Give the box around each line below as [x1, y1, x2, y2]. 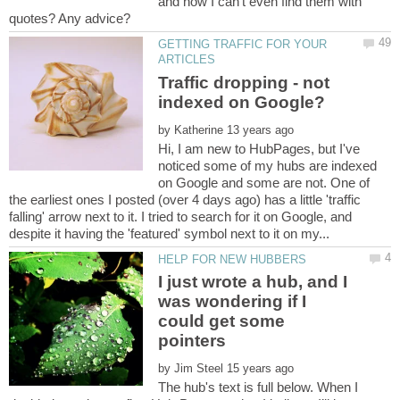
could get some [158, 312, 286, 331]
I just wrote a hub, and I [158, 272, 348, 292]
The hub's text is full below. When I [158, 379, 359, 396]
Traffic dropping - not [158, 72, 330, 92]
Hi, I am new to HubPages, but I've [158, 140, 361, 156]
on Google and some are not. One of [158, 174, 371, 190]
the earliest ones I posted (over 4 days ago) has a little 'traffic [9, 191, 361, 207]
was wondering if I [158, 292, 307, 312]
